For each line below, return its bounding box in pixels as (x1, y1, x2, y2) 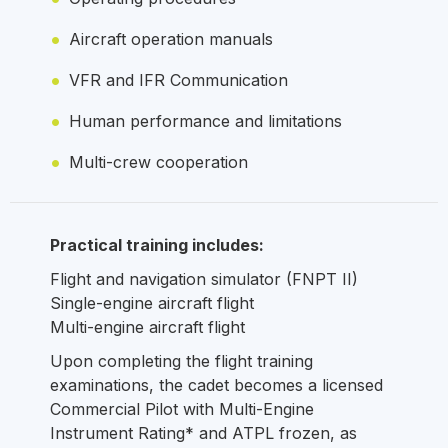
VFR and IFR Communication (69, 70, 288, 90)
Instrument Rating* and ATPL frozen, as (50, 423, 357, 443)
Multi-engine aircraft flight (50, 317, 245, 337)
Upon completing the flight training (50, 351, 313, 371)
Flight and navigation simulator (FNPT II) (50, 269, 358, 289)
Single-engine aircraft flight (50, 293, 254, 313)
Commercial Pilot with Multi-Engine (50, 399, 314, 419)
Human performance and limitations (69, 111, 342, 131)
